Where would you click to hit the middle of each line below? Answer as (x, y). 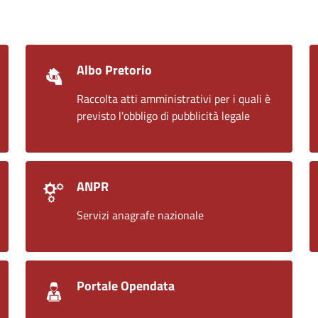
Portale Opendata (126, 285)
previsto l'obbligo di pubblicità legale (163, 115)
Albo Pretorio (114, 70)
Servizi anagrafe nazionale (140, 215)
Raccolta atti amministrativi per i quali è (174, 98)
